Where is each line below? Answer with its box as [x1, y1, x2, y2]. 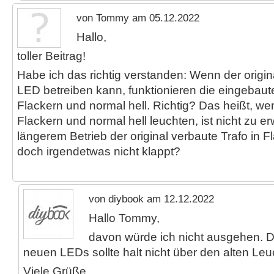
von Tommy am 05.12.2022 [76, 12, 199, 24]
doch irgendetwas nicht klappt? [17, 144, 180, 158]
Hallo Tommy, [89, 212, 160, 224]
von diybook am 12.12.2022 [89, 193, 214, 205]
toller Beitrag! [17, 49, 86, 62]
